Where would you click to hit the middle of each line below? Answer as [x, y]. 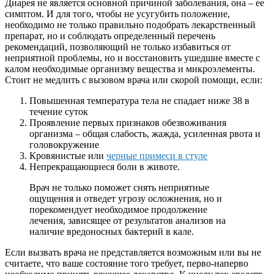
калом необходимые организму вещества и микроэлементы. [130, 69]
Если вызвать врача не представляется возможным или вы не [133, 253]
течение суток [59, 112]
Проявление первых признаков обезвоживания [128, 123]
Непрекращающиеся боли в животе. [105, 167]
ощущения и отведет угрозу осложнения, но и [126, 199]
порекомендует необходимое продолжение [118, 210]
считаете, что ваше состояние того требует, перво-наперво [127, 264]
